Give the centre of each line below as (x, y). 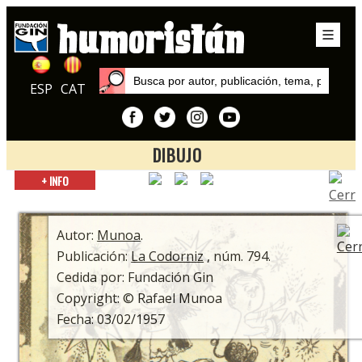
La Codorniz (168, 256)
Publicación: (94, 256)
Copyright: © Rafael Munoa (140, 298)
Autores (177, 197)
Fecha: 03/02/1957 (111, 319)
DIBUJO (178, 156)
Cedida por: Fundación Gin (135, 277)
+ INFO (55, 181)
